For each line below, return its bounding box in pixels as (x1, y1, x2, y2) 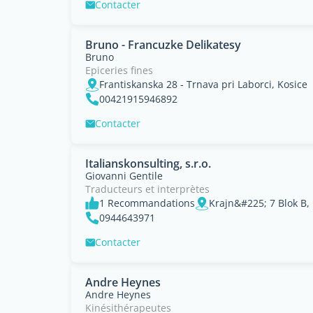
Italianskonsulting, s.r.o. (85, 156, 211, 171)
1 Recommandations (99, 196, 195, 210)
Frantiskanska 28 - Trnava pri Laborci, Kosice (99, 78, 307, 91)
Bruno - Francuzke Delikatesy (85, 37, 241, 52)
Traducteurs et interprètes (85, 182, 210, 196)
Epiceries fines (85, 64, 153, 77)
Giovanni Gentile (85, 169, 163, 182)
